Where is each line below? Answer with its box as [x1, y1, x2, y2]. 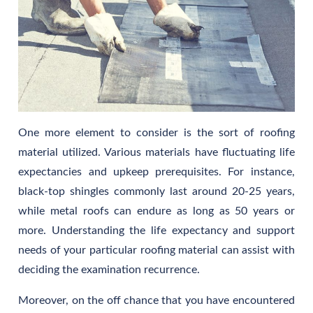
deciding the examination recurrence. [18, 264, 201, 276]
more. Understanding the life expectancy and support [18, 225, 295, 237]
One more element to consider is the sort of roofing [18, 127, 295, 139]
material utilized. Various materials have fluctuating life [18, 147, 295, 159]
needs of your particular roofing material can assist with [18, 245, 295, 256]
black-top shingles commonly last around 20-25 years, [18, 186, 295, 198]
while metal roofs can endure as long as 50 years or [18, 205, 295, 217]
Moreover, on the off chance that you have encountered [18, 295, 295, 307]
